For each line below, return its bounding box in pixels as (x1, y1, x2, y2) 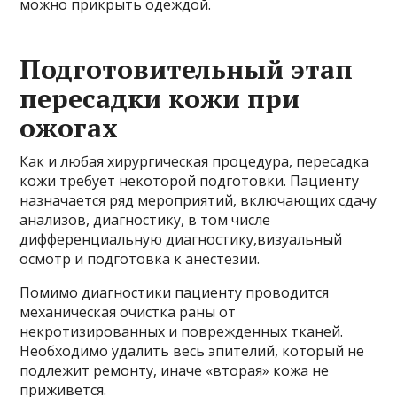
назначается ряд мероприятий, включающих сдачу (19, 190, 378, 210)
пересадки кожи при (19, 80, 300, 116)
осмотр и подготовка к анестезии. (19, 248, 261, 269)
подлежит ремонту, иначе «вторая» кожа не (19, 360, 330, 380)
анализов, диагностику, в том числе (19, 209, 271, 230)
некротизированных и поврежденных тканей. (19, 321, 344, 341)
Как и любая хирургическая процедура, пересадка (19, 151, 370, 171)
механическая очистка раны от (19, 301, 237, 322)
